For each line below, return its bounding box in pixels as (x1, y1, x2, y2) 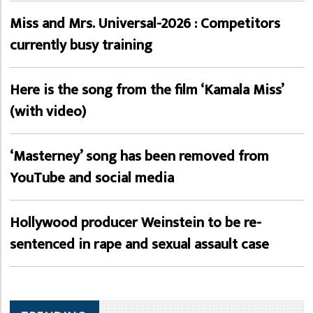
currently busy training (10, 33, 152, 57)
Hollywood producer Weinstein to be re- (10, 210, 261, 235)
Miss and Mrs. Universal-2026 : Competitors (10, 11, 280, 36)
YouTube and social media (10, 166, 174, 190)
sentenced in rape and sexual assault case (10, 232, 269, 256)
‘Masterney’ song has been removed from (10, 144, 269, 168)
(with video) (10, 99, 86, 124)
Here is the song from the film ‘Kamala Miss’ (10, 78, 284, 102)
